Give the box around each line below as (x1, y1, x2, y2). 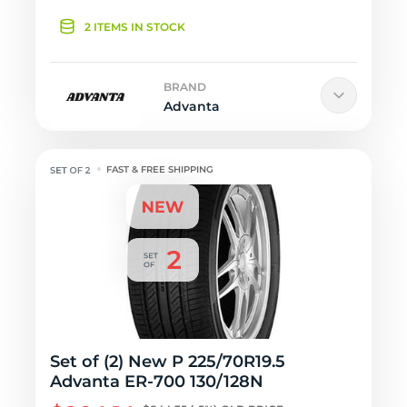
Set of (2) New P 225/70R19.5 (50, 352, 285, 372)
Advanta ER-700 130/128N (50, 372, 263, 392)
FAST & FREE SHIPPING (106, 164, 214, 175)
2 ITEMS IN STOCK (84, 20, 185, 34)
